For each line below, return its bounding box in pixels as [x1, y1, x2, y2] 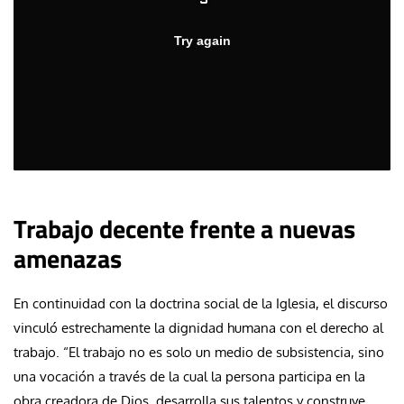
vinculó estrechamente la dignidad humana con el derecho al [14, 318, 383, 336]
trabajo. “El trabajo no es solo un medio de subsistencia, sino [14, 343, 384, 361]
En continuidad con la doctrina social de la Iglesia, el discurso [14, 294, 388, 312]
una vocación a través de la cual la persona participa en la [14, 367, 365, 385]
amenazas [14, 238, 122, 278]
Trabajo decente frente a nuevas [14, 208, 355, 248]
